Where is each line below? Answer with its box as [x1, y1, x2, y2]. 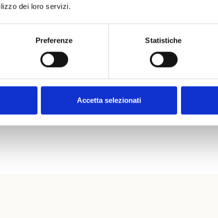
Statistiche [145, 36, 182, 45]
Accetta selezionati [77, 96, 141, 105]
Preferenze [35, 36, 73, 45]
